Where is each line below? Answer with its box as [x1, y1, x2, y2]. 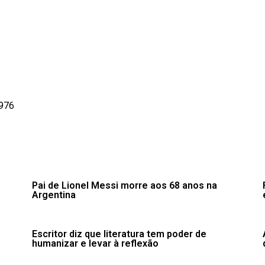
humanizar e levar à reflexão [32, 237, 159, 249]
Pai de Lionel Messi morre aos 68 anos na [32, 179, 217, 191]
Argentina [32, 189, 76, 201]
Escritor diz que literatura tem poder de [32, 228, 206, 240]
